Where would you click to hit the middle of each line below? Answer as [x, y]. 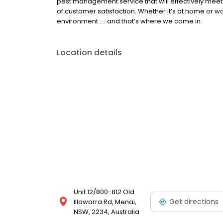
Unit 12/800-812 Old [104, 192]
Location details [89, 53]
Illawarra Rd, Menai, [105, 202]
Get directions [194, 201]
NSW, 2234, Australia [107, 212]
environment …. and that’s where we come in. [129, 21]
